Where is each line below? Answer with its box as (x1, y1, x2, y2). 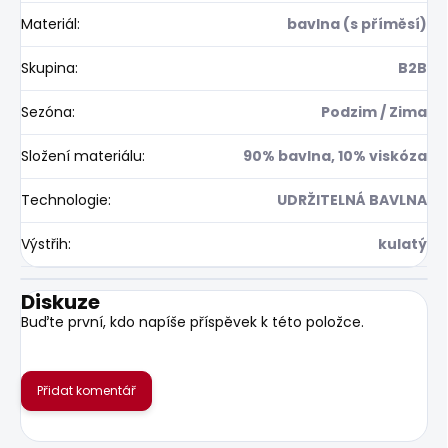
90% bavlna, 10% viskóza (243, 145, 427, 166)
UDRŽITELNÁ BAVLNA (277, 189, 427, 210)
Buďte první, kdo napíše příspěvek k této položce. (21, 311, 364, 332)
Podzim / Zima (321, 101, 427, 122)
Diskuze (21, 287, 100, 316)
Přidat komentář (37, 381, 136, 399)
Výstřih (21, 233, 68, 254)
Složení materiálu (21, 145, 142, 166)
